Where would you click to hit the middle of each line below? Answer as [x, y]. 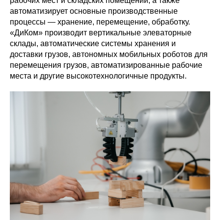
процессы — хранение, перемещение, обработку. [100, 22]
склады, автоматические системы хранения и [93, 43]
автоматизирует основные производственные [94, 11]
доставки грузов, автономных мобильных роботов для [109, 54]
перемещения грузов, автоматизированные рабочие [106, 65]
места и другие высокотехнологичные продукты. [98, 76]
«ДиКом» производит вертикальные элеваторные [101, 33]
